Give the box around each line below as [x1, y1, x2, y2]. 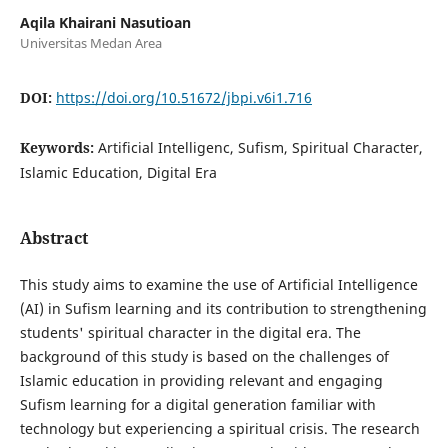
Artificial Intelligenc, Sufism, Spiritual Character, [97, 137, 423, 157]
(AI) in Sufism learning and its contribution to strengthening [19, 298, 427, 318]
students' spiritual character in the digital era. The [19, 322, 361, 342]
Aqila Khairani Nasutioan [19, 12, 191, 32]
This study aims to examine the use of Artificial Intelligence [19, 274, 418, 294]
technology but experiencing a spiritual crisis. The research [19, 418, 420, 438]
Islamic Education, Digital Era [19, 162, 217, 182]
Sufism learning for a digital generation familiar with [19, 394, 376, 414]
